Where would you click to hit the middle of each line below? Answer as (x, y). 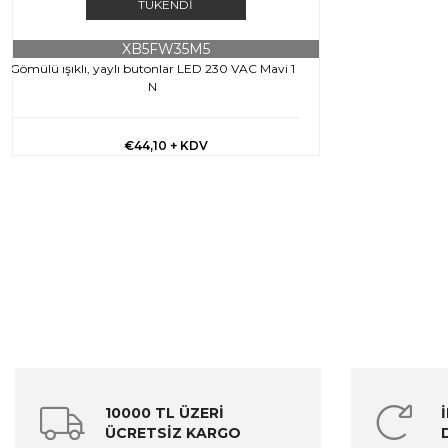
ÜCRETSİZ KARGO (173, 432)
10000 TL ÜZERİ (164, 412)
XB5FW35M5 (165, 48)
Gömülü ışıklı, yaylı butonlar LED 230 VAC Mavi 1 (152, 68)
